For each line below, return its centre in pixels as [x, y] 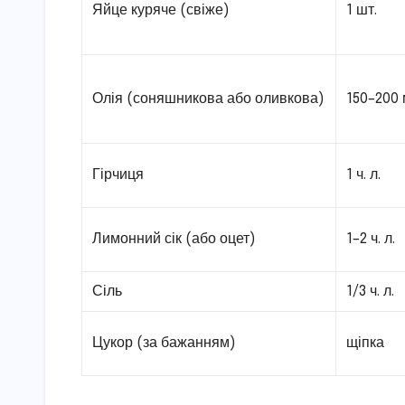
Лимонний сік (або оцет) [174, 239]
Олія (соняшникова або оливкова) [209, 99]
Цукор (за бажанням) [165, 343]
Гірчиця [118, 174]
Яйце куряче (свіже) [161, 10]
